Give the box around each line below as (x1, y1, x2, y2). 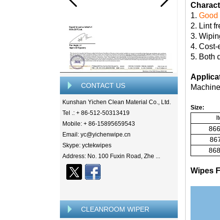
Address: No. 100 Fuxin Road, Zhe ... (62, 153, 160, 160)
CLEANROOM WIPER (81, 205, 149, 213)
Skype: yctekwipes (62, 142, 111, 149)
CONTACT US (81, 82, 125, 89)
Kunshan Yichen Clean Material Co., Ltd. (62, 99, 171, 106)
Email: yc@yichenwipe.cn (62, 131, 131, 138)
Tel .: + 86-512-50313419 (62, 110, 130, 116)
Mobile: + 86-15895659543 (62, 120, 135, 127)
